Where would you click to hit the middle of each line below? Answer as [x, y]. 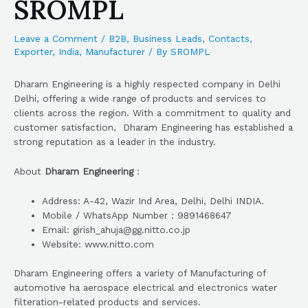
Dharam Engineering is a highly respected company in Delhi [147, 84]
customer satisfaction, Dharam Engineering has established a [153, 128]
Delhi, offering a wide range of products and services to [140, 99]
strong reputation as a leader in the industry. [115, 142]
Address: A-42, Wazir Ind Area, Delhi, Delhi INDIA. [153, 201]
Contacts [229, 38]
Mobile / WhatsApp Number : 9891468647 [137, 216]
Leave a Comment [56, 38]
